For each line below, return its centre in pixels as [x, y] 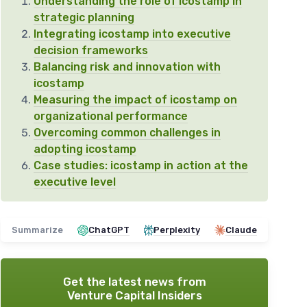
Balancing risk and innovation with [127, 67]
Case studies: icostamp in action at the [141, 166]
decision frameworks [91, 51]
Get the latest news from [134, 282]
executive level [75, 182]
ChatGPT [109, 230]
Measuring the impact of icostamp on [135, 100]
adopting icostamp [85, 149]
